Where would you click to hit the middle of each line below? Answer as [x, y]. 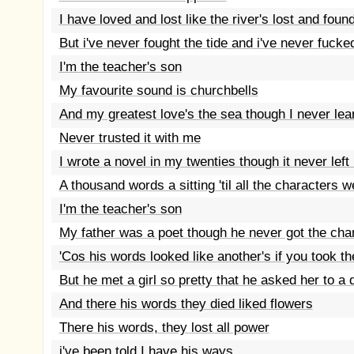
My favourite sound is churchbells [158, 90]
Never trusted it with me [130, 138]
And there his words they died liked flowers [186, 304]
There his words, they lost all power [164, 328]
